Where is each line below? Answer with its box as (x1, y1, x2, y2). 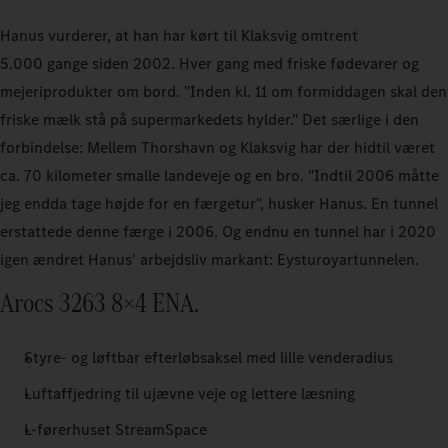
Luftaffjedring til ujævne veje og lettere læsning (24, 382, 355, 404)
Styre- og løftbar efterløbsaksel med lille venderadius (24, 346, 393, 368)
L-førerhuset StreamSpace (24, 418, 207, 440)
